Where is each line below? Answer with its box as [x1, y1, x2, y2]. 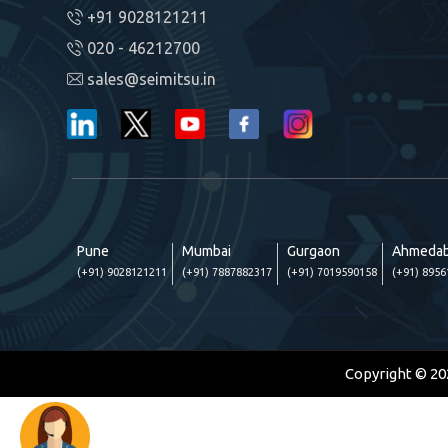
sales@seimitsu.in [83, 69, 216, 88]
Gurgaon [287, 242, 340, 259]
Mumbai [182, 242, 231, 259]
